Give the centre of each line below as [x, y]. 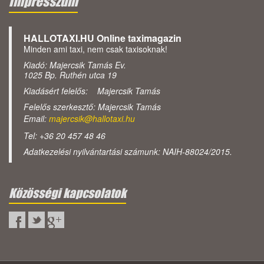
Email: [36, 119]
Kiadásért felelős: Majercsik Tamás [92, 91]
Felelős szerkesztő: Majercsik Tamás [92, 107]
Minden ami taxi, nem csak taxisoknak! [95, 49]
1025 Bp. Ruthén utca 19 [70, 75]
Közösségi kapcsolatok [67, 193]
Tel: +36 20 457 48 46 [65, 136]
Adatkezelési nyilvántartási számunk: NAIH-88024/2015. [128, 152]
